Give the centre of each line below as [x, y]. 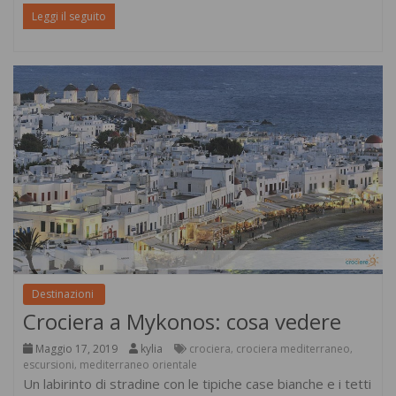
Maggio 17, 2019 [76, 348]
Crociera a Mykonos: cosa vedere [182, 321]
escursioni [49, 364]
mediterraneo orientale [138, 364]
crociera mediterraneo [293, 348]
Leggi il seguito [69, 17]
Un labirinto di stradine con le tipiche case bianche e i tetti [197, 383]
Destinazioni [64, 293]
